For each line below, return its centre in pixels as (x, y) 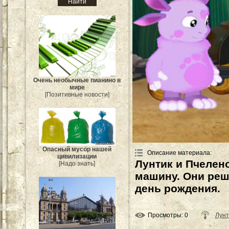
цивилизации (77, 157)
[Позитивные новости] (77, 95)
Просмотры (165, 215)
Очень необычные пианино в (77, 80)
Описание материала (179, 153)
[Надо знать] (77, 164)
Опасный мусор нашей (77, 150)
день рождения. (178, 188)
